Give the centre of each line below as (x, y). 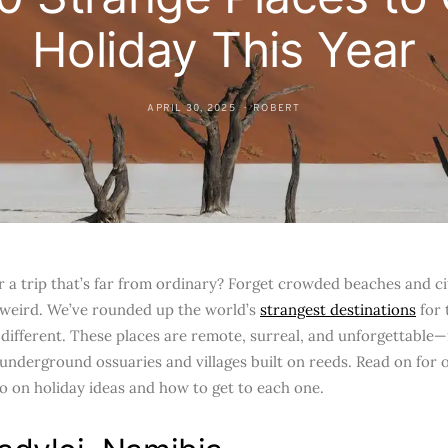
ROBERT (277, 108)
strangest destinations (338, 309)
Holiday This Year (224, 49)
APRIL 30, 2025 (191, 108)
